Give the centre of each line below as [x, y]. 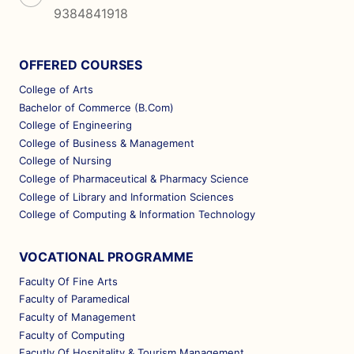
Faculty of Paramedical [74, 299]
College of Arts [56, 90]
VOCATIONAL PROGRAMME [106, 256]
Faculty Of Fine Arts [68, 282]
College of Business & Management [107, 143]
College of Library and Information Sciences [126, 196]
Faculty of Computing [72, 335]
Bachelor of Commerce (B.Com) [96, 107]
